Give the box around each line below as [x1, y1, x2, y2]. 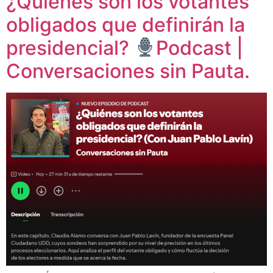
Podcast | [156, 35, 244, 60]
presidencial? [6, 35, 134, 60]
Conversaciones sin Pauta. [6, 58, 250, 83]
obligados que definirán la [6, 12, 245, 37]
